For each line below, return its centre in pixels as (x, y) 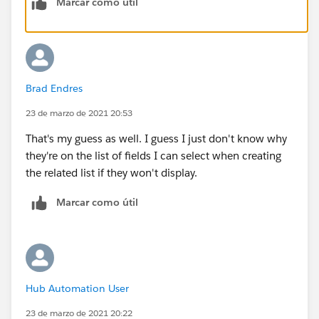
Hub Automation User (77, 288)
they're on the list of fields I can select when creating (153, 155)
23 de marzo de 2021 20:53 (79, 113)
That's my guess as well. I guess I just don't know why (156, 138)
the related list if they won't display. (111, 172)
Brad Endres (54, 88)
